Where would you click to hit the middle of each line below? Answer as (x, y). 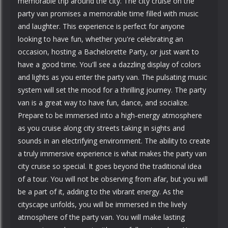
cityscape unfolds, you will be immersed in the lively (102, 204)
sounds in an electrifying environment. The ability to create (114, 141)
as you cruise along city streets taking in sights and (101, 128)
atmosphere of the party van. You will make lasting (101, 217)
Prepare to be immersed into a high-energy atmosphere (110, 115)
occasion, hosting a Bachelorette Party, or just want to (108, 52)
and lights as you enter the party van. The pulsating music (112, 77)
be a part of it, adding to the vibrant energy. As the (101, 192)
